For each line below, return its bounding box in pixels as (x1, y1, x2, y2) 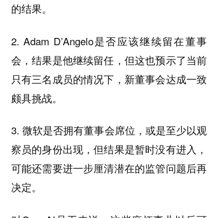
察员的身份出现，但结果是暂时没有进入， (11, 142, 207, 157)
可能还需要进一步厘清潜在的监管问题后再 (11, 161, 207, 176)
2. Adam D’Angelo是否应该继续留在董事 (11, 33, 207, 48)
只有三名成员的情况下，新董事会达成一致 (11, 71, 207, 86)
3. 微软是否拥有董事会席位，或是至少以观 (11, 123, 207, 138)
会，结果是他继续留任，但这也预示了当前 (11, 52, 207, 67)
